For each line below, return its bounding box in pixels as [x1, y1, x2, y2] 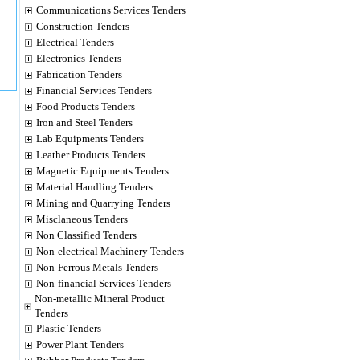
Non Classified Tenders [36, 229, 137, 241]
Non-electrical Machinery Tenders [36, 245, 184, 257]
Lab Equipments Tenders [36, 133, 144, 145]
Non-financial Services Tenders [36, 277, 171, 289]
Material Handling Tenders [36, 181, 153, 193]
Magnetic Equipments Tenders [36, 165, 169, 177]
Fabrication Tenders [36, 68, 122, 80]
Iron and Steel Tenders [36, 117, 133, 129]
